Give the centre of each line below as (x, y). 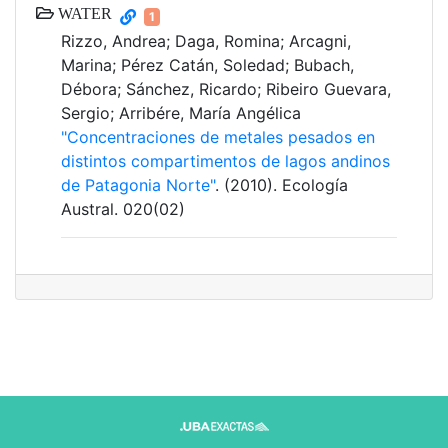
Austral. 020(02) (123, 209)
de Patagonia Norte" (138, 185)
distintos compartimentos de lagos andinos (225, 161)
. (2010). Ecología (281, 185)
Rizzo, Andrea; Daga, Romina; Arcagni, (206, 41)
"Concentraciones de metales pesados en (218, 137)
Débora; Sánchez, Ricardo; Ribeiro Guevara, (226, 89)
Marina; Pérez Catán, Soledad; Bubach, (207, 65)
